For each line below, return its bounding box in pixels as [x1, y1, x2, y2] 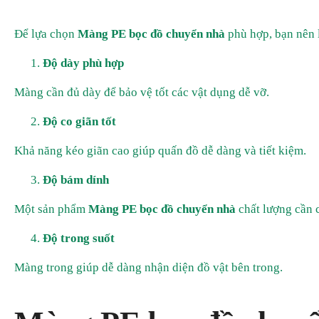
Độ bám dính [43, 173, 109, 187]
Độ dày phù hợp [43, 56, 124, 70]
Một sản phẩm [14, 202, 88, 216]
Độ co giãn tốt [43, 115, 116, 128]
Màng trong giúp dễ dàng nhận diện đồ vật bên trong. [14, 261, 283, 274]
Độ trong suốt [43, 231, 115, 245]
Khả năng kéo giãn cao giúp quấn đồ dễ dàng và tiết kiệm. [14, 144, 306, 157]
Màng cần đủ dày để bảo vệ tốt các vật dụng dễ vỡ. [14, 85, 269, 99]
